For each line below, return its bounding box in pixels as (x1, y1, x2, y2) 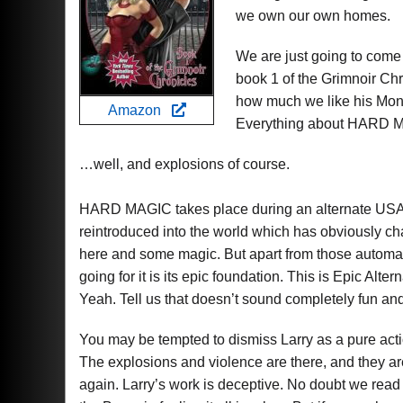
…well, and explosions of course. (79, 157, 290, 172)
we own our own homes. (236, 8, 390, 23)
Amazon (107, 103, 172, 118)
